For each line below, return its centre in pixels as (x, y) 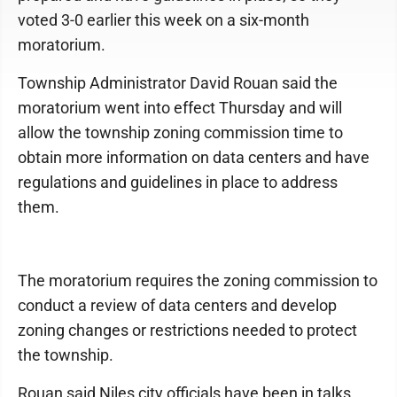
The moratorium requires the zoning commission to (198, 280)
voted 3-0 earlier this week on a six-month (163, 20)
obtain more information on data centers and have (194, 157)
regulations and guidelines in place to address (178, 182)
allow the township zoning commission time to (180, 132)
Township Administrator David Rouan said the (178, 83)
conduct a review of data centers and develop (177, 305)
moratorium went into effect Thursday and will (180, 108)
